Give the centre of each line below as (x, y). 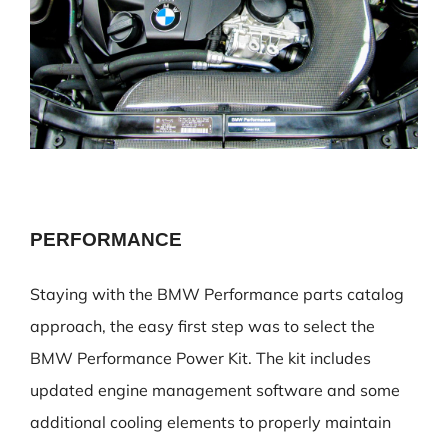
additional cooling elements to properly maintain (210, 422)
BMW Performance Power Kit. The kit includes (200, 358)
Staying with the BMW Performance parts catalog (217, 294)
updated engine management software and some (215, 390)
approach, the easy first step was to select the (202, 326)
